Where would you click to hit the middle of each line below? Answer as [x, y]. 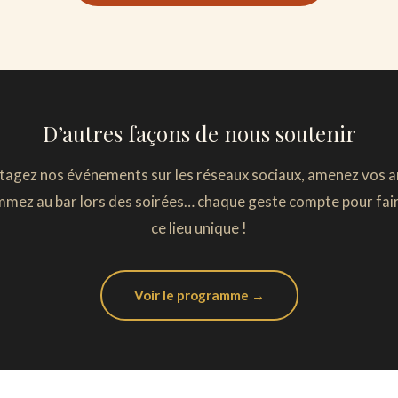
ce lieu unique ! [199, 227]
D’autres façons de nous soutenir [199, 133]
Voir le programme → [199, 295]
